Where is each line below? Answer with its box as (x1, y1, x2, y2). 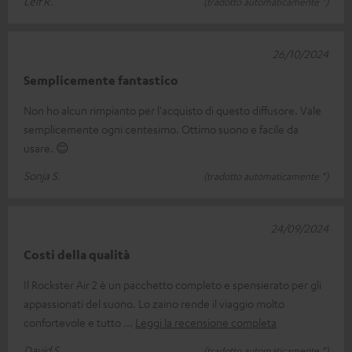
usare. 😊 (24, 140, 69, 155)
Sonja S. (24, 167, 60, 182)
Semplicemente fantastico (24, 71, 178, 88)
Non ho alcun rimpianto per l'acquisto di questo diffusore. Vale (24, 102, 321, 117)
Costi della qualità (24, 246, 130, 262)
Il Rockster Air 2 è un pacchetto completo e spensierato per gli (24, 277, 321, 291)
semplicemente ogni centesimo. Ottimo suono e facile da (24, 121, 299, 136)
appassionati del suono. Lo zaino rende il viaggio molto (24, 295, 284, 310)
